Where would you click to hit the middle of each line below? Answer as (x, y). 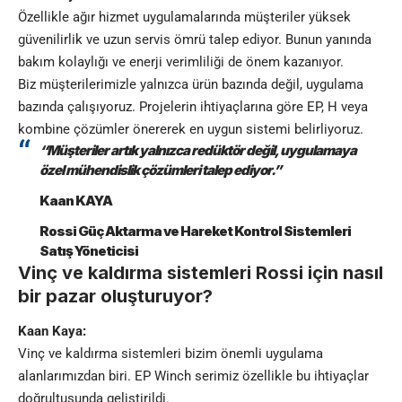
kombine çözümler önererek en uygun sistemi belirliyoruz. (191, 129)
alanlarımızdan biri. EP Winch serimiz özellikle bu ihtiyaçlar (193, 376)
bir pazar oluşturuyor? (115, 296)
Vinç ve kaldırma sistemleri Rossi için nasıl (201, 272)
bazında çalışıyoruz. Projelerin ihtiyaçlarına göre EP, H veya (193, 106)
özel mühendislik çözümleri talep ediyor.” (160, 170)
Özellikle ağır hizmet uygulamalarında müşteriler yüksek (184, 17)
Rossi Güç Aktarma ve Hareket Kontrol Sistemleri (195, 231)
